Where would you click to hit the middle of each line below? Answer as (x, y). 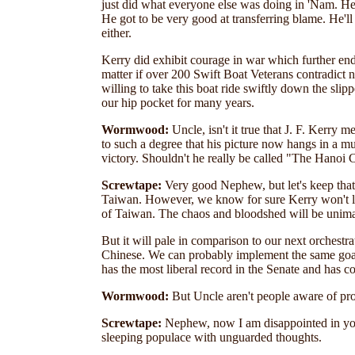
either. (116, 33)
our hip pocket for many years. (178, 103)
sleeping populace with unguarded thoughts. (212, 337)
